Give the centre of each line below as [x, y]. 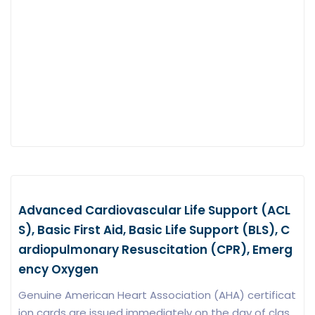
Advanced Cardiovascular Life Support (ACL [154, 211]
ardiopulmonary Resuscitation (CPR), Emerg [155, 250]
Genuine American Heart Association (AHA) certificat [157, 295]
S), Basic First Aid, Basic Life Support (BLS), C [154, 230]
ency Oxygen [58, 270]
